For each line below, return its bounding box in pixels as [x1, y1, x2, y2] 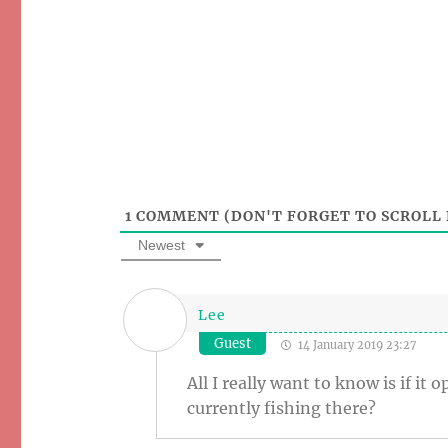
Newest [138, 237, 186, 254]
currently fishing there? [187, 398, 377, 419]
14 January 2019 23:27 [295, 338, 417, 353]
